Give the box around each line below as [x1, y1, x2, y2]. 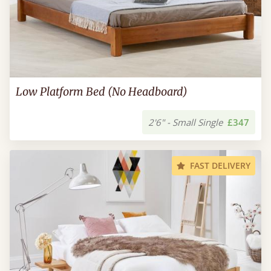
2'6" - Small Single [148, 116, 223, 128]
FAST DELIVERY [190, 160, 250, 171]
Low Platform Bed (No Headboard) [16, 85, 188, 99]
